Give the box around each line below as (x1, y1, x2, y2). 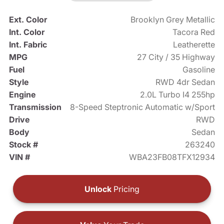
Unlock (84, 183, 111, 194)
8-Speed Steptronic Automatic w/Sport (70, 101, 215, 112)
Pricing (111, 183, 139, 194)
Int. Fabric (8, 39, 47, 49)
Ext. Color (8, 14, 47, 24)
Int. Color (8, 26, 44, 37)
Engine (8, 89, 35, 99)
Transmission (8, 101, 61, 112)
